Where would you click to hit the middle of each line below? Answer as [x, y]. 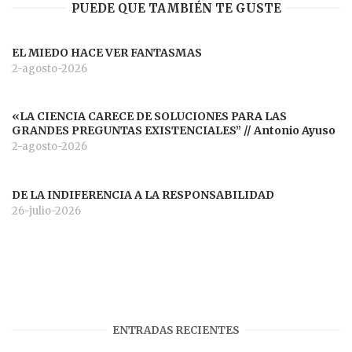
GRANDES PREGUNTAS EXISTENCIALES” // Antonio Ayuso [174, 131]
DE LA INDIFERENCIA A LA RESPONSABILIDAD [143, 195]
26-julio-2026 [46, 211]
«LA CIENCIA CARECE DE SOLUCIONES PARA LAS [149, 117]
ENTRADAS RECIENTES [176, 330]
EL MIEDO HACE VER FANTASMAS [107, 52]
